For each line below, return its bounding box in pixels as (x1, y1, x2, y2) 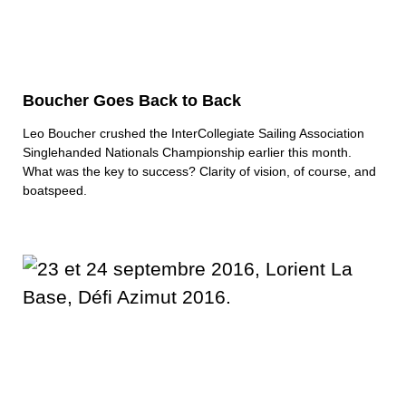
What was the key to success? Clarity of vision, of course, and (23, 164, 376, 179)
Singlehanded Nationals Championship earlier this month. (23, 145, 352, 160)
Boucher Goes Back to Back (23, 92, 241, 111)
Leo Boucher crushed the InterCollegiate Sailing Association (23, 126, 364, 141)
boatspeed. (23, 183, 87, 198)
